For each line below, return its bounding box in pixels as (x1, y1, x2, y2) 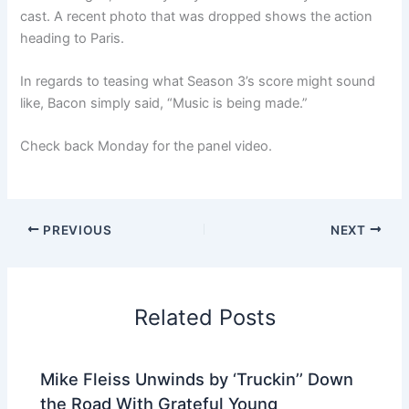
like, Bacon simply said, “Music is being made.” (20, 94, 309, 111)
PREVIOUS (39, 222, 112, 237)
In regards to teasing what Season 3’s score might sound (20, 72, 376, 89)
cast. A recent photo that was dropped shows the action (20, 7, 373, 25)
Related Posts (133, 304, 276, 331)
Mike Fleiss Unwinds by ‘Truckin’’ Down (40, 369, 354, 390)
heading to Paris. (20, 29, 125, 47)
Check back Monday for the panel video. (20, 138, 273, 155)
